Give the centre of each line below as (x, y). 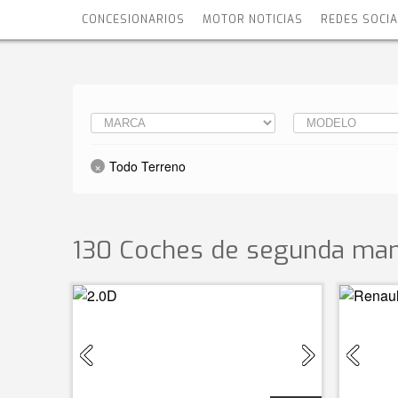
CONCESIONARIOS (133, 20)
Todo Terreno (147, 166)
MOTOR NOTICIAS (253, 20)
